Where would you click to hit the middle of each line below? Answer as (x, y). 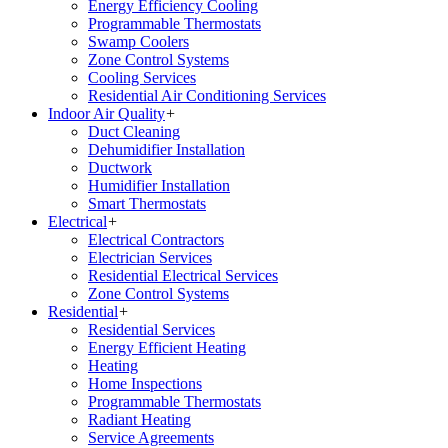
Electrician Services (150, 257)
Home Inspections (145, 383)
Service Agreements (151, 437)
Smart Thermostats (147, 203)
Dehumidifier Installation (166, 149)
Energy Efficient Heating (167, 347)
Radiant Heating (139, 419)
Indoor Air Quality (106, 113)
